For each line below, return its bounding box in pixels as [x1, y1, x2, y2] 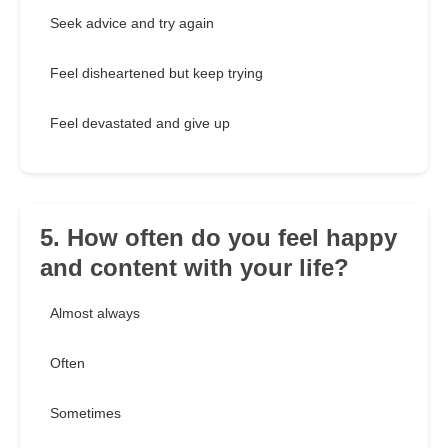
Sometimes [50, 405, 121, 422]
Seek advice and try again [50, 15, 214, 32]
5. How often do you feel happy [40, 224, 397, 252]
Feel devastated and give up [50, 115, 230, 132]
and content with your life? [40, 254, 349, 282]
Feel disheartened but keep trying [50, 65, 263, 82]
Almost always [50, 305, 140, 322]
